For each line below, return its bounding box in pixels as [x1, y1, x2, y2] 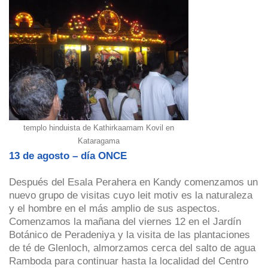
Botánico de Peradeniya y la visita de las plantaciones [9, 229, 250, 240]
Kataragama [78, 136, 120, 145]
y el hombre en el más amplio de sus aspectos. [9, 202, 220, 214]
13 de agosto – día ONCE [9, 150, 127, 161]
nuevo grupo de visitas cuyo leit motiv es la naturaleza [9, 189, 252, 200]
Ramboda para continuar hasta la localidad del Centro [9, 255, 248, 266]
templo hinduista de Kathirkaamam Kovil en [23, 123, 174, 132]
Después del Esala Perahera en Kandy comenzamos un [9, 176, 258, 187]
